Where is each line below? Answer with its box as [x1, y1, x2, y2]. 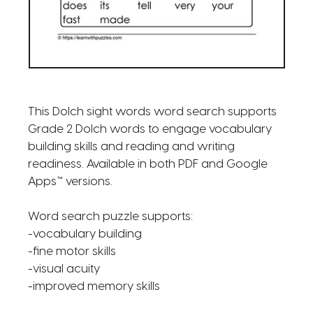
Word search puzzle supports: [27, 210, 193, 224]
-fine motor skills [27, 245, 116, 259]
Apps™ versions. [27, 175, 112, 189]
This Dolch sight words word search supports [27, 105, 277, 119]
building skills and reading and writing [27, 140, 235, 154]
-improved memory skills [27, 280, 160, 293]
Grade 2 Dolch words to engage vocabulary [27, 123, 272, 136]
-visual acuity [27, 263, 100, 276]
